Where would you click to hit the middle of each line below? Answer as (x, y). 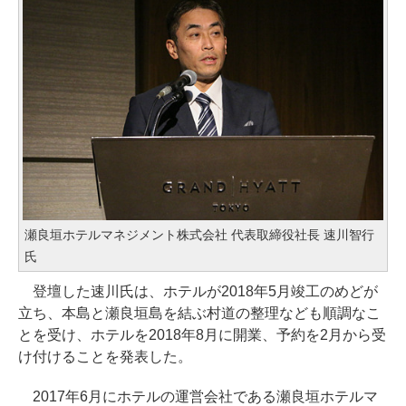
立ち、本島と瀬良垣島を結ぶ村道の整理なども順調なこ (199, 313)
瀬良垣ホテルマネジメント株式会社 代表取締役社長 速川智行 (199, 234)
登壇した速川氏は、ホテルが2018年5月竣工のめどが (198, 291)
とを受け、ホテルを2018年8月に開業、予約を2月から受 (202, 334)
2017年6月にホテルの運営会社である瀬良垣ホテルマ (198, 396)
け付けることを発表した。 (105, 356)
